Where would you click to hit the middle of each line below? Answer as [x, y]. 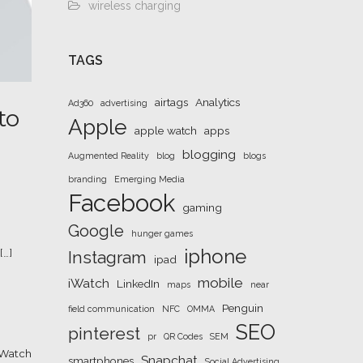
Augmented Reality [108, 156]
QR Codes [183, 336]
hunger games [162, 233]
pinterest [104, 333]
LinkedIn [138, 284]
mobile [220, 283]
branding [87, 179]
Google [96, 231]
